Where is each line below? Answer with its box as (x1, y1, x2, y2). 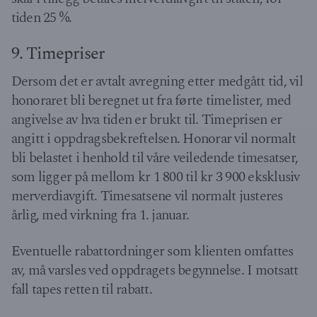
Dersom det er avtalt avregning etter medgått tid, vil (11, 71, 303, 93)
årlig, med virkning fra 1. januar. (11, 204, 190, 226)
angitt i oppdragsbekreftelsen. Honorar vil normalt (11, 128, 296, 150)
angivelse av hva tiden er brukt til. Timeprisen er (11, 109, 282, 131)
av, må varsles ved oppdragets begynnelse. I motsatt (11, 259, 299, 281)
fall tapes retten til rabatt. (11, 278, 152, 300)
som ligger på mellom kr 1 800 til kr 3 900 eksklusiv (11, 166, 300, 188)
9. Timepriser (11, 41, 105, 67)
